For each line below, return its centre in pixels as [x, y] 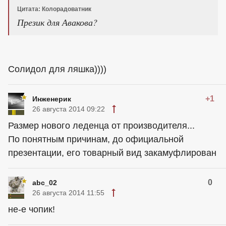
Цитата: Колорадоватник [54, 9]
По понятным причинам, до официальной [96, 139]
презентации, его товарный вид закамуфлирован [112, 153]
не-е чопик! [32, 209]
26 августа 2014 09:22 [69, 109]
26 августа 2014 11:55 [68, 193]
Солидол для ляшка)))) [57, 69]
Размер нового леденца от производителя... [101, 126]
